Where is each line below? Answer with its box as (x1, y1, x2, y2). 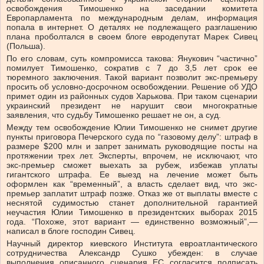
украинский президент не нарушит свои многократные (6, 101, 258, 111)
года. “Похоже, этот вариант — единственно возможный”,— (6, 217, 258, 227)
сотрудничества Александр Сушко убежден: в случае (6, 248, 258, 258)
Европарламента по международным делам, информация (6, 13, 258, 23)
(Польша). (6, 41, 45, 51)
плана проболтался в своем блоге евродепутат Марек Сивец (6, 32, 258, 42)
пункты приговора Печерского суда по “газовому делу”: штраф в (6, 132, 258, 142)
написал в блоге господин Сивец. (6, 226, 136, 236)
